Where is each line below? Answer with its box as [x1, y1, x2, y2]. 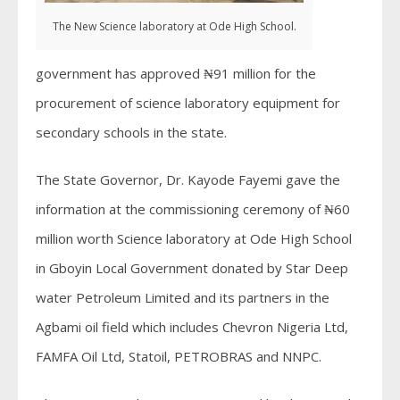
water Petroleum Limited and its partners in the [36, 288, 329, 307]
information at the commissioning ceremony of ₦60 [36, 200, 350, 219]
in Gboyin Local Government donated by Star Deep [36, 259, 348, 278]
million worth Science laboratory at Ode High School [36, 229, 352, 248]
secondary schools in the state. [36, 123, 227, 142]
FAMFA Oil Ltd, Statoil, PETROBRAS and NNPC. [36, 347, 321, 366]
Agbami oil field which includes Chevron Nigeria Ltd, [36, 318, 348, 337]
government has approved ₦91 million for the [36, 64, 316, 83]
